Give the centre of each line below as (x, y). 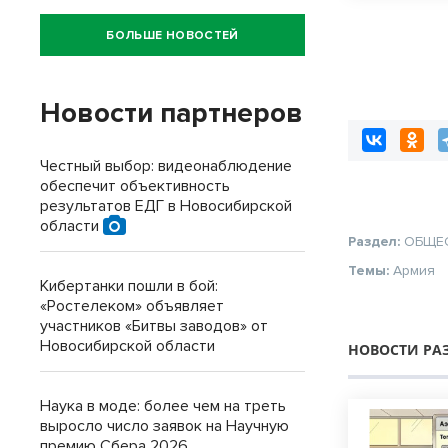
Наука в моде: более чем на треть (163, 406)
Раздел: (376, 242)
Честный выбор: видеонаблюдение (166, 166)
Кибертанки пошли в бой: (129, 286)
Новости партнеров (171, 113)
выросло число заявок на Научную (164, 426)
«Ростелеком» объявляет (132, 306)
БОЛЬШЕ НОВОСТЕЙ (172, 35)
